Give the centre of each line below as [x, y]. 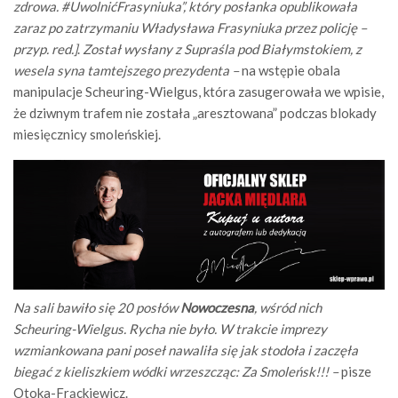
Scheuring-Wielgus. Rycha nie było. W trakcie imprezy [170, 329]
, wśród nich [288, 308]
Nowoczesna [217, 308]
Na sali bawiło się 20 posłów [97, 308]
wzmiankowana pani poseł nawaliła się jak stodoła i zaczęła [186, 350]
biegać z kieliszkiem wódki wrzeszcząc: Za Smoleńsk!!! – [177, 372]
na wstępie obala [290, 70]
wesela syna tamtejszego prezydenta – [126, 70]
